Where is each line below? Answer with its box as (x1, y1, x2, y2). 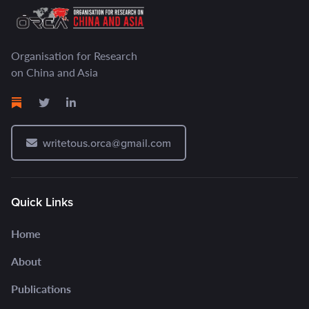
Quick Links (11, 192, 73, 210)
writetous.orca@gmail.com (43, 134, 171, 150)
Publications (11, 280, 71, 297)
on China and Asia (11, 63, 98, 80)
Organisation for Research (11, 47, 137, 63)
